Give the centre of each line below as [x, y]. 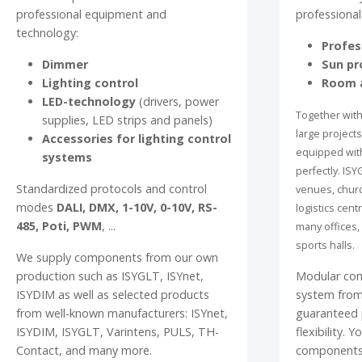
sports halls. [325, 246]
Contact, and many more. [84, 351]
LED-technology [89, 102]
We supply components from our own [117, 258]
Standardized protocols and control [112, 189]
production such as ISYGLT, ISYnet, [110, 276]
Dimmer [65, 65]
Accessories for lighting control [137, 139]
